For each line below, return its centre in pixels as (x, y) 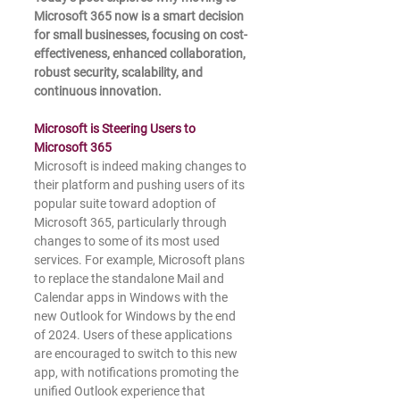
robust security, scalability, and (120, 72)
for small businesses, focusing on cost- (141, 35)
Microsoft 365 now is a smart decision (140, 16)
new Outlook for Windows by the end (136, 316)
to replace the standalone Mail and (130, 279)
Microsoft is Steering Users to (116, 129)
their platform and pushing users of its (141, 185)
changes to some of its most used (128, 241)
